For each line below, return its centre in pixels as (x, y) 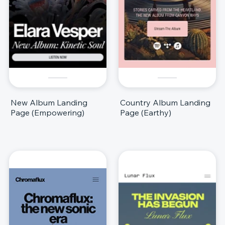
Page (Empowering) (47, 112)
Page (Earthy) (146, 112)
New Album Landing (49, 102)
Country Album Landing (165, 102)
